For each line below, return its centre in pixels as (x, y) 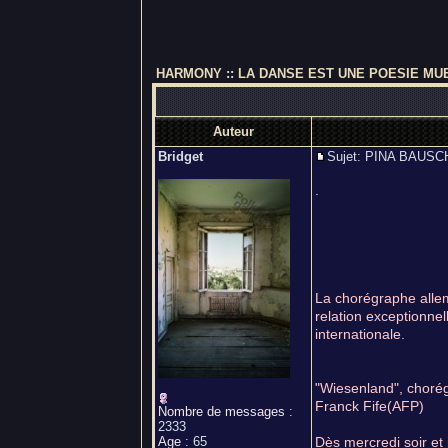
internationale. (360, 334)
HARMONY (189, 73)
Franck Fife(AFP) (369, 406)
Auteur (233, 131)
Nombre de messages (221, 411)
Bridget (180, 156)
